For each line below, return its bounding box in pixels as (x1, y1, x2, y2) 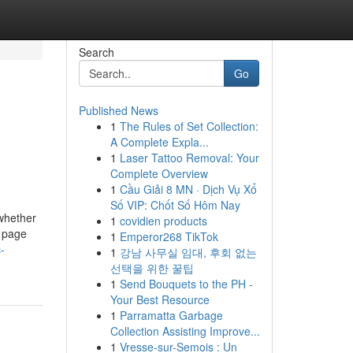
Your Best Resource (110, 292, 210, 307)
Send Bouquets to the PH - (119, 276, 253, 292)
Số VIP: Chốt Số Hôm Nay (110, 197, 240, 213)
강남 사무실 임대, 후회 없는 (119, 244, 257, 260)
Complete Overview (110, 165, 208, 181)
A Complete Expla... (110, 134, 209, 150)
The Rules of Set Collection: (119, 118, 258, 134)
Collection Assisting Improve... (110, 323, 260, 339)
